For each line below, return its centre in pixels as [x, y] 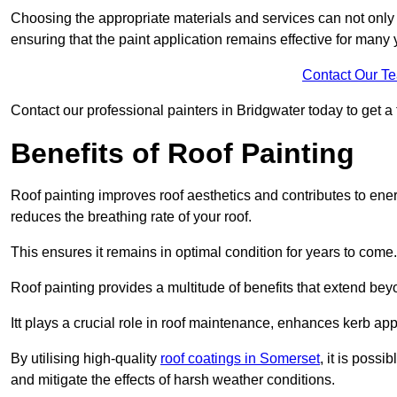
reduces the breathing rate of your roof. [131, 217]
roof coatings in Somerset [240, 359]
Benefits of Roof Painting [183, 154]
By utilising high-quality [86, 359]
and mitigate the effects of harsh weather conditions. [173, 380]
